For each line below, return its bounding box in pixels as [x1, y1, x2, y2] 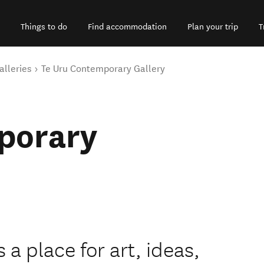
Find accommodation [88, 22, 167, 32]
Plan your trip [187, 22, 238, 32]
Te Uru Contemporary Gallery [41, 63, 165, 75]
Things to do [21, 22, 67, 32]
